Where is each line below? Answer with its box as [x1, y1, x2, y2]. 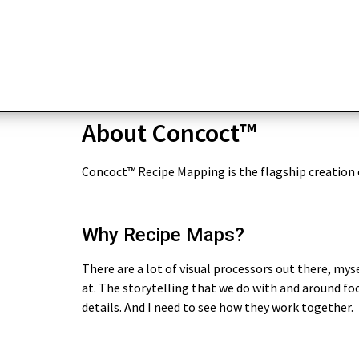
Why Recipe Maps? [82, 223, 244, 246]
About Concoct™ [82, 117, 256, 149]
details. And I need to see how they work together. [82, 298, 353, 315]
